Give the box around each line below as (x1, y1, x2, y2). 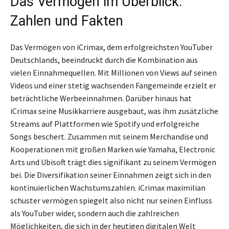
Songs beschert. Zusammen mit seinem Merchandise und (10, 131, 208, 142)
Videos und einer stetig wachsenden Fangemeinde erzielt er (10, 80, 216, 90)
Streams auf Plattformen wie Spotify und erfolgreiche (10, 118, 199, 129)
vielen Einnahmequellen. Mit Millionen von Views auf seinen (10, 67, 217, 78)
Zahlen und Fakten (10, 12, 123, 29)
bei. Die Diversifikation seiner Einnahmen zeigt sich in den (10, 169, 211, 180)
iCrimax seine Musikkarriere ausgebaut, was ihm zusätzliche (10, 105, 218, 116)
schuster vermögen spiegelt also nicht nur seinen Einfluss (10, 195, 212, 205)
